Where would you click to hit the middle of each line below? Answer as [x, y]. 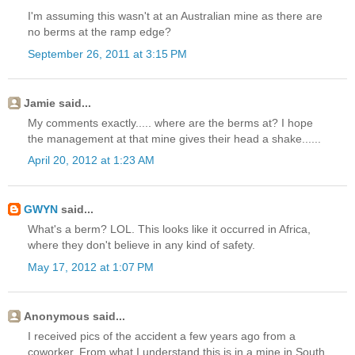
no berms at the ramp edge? [99, 32]
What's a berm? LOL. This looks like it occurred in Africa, [169, 229]
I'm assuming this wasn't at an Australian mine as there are [175, 16]
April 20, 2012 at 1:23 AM [91, 160]
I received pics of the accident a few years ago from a [162, 336]
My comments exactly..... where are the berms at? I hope [170, 122]
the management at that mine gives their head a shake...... [174, 138]
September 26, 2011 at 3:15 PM [107, 53]
